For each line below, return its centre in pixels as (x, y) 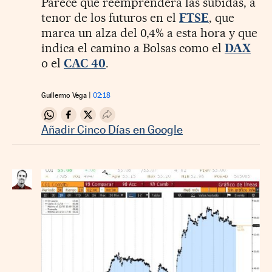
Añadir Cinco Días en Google (112, 130)
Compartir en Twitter (134, 120)
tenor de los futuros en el (110, 18)
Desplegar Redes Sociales (164, 120)
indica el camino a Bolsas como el (133, 48)
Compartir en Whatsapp (102, 120)
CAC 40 (85, 63)
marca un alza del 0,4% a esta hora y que (149, 33)
